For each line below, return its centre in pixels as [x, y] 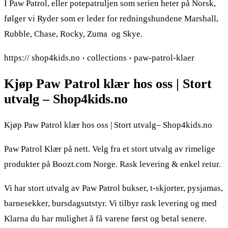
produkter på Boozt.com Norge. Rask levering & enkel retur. [112, 164]
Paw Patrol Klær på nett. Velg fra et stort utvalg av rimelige [110, 149]
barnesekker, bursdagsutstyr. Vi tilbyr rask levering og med [110, 204]
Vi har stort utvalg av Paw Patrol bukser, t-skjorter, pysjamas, [113, 188]
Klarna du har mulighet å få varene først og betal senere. [105, 219]
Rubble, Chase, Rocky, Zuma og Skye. [73, 34]
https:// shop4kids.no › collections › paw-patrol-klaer [99, 58]
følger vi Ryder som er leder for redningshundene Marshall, [111, 19]
